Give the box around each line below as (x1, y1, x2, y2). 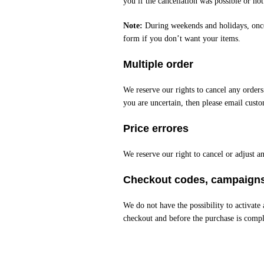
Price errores (123, 123, 189, 134)
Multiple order (123, 58, 193, 70)
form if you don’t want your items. (123, 34, 240, 43)
